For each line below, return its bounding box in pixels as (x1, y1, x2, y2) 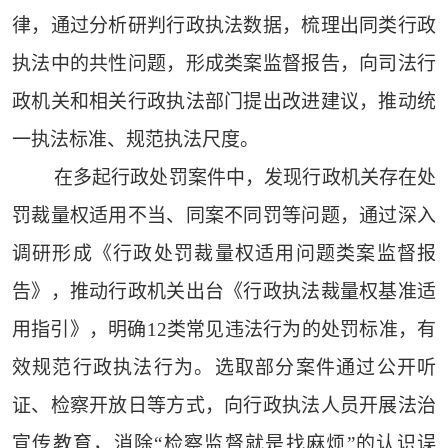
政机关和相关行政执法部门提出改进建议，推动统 (11, 91, 437, 113)
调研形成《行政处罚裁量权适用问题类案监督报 (11, 243, 437, 265)
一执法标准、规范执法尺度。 (11, 129, 259, 151)
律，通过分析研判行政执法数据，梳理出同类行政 (11, 15, 437, 37)
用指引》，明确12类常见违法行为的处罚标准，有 (11, 319, 437, 341)
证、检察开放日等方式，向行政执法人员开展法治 (11, 395, 437, 417)
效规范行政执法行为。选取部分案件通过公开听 (11, 357, 437, 379)
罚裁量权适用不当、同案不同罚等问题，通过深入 (11, 205, 437, 227)
